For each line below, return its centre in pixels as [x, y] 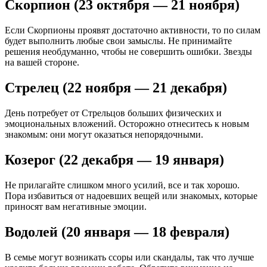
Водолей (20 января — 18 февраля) [117, 232]
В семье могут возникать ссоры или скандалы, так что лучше [129, 257]
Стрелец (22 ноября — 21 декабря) [116, 88]
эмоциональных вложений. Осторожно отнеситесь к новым [127, 124]
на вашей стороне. [42, 63]
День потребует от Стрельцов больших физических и [113, 113]
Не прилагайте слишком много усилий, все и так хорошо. [122, 185]
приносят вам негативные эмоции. [76, 206]
